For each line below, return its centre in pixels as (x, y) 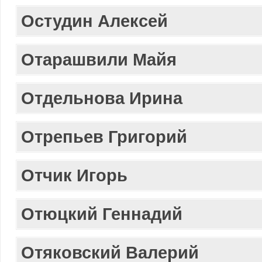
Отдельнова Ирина (102, 98)
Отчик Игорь (74, 175)
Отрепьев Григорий (104, 137)
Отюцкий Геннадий (102, 214)
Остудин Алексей (94, 21)
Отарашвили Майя (99, 59)
